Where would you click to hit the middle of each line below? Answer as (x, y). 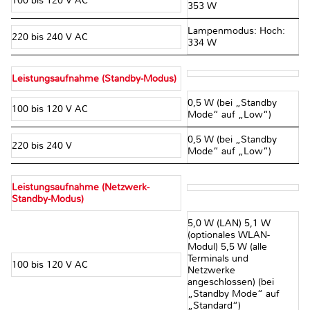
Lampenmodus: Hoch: (236, 31)
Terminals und (218, 259)
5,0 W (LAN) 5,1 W (229, 224)
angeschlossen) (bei (230, 282)
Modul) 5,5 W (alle (227, 247)
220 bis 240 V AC (51, 37)
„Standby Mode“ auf (233, 294)
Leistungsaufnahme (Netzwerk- (81, 188)
